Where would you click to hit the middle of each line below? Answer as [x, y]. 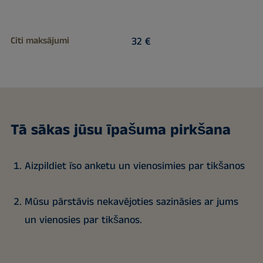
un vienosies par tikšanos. [83, 220]
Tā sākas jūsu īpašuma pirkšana [120, 130]
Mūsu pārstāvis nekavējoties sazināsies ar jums [131, 202]
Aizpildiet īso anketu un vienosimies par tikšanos [134, 166]
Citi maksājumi [40, 41]
